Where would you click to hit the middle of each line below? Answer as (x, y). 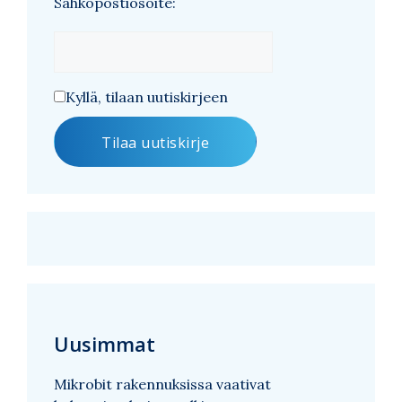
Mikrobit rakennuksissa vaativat (162, 384)
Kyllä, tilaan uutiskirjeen (147, 96)
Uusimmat (105, 343)
